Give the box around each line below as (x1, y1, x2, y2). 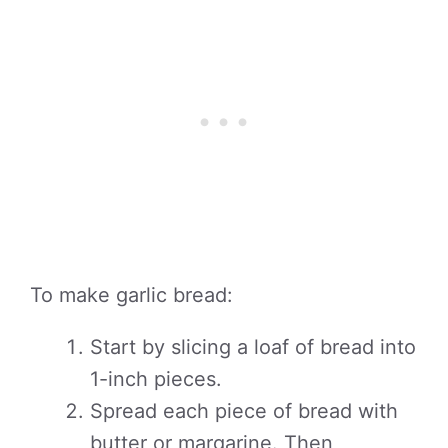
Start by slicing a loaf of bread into (90, 335, 416, 359)
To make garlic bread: (30, 283, 233, 307)
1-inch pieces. (90, 367, 222, 391)
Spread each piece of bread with (90, 399, 398, 423)
